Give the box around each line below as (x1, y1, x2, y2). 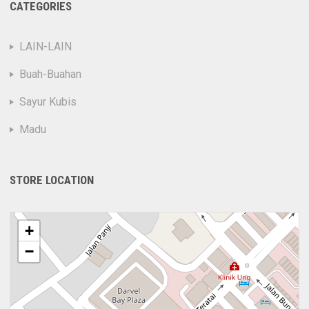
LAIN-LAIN (19, 39, 72, 53)
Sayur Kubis (19, 94, 77, 108)
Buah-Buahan (19, 67, 82, 81)
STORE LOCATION (10, 172, 94, 187)
